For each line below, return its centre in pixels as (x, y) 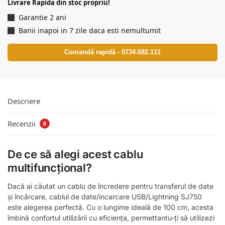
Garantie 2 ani (42, 18)
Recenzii (23, 124)
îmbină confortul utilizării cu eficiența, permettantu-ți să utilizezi (111, 218)
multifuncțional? (50, 168)
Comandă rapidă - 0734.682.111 (113, 52)
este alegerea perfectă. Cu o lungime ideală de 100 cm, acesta (110, 207)
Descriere (24, 101)
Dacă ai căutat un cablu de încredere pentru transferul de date (110, 186)
